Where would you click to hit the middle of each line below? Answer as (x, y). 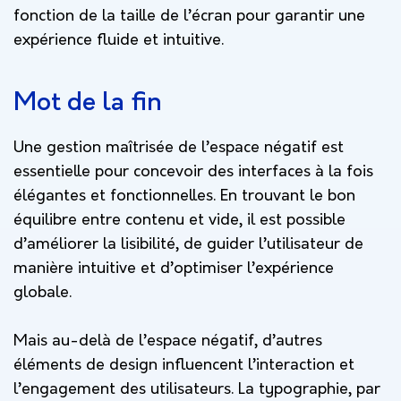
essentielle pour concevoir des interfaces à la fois (193, 172)
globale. (43, 293)
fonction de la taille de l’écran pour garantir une (189, 16)
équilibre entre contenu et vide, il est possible (179, 220)
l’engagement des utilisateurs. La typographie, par (197, 389)
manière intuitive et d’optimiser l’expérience (174, 269)
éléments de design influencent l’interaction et (184, 365)
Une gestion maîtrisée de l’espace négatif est (179, 148)
